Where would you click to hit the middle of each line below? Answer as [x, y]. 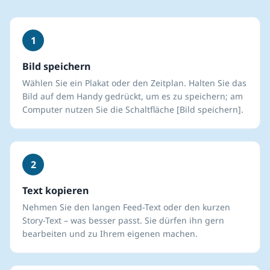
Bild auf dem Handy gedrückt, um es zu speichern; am [133, 96]
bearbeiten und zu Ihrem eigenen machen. [110, 234]
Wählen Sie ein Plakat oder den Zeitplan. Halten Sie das [134, 83]
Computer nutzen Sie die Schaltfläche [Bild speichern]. [133, 109]
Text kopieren [55, 190]
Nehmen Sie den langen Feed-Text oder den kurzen [126, 207]
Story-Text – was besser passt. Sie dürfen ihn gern [123, 220]
